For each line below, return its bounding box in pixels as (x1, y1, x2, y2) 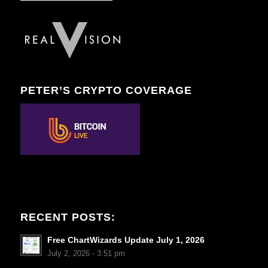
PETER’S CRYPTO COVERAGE (20, 84, 192, 96)
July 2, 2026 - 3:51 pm (47, 249, 125, 258)
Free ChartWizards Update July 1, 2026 (47, 235, 205, 245)
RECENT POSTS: (20, 211, 115, 223)
